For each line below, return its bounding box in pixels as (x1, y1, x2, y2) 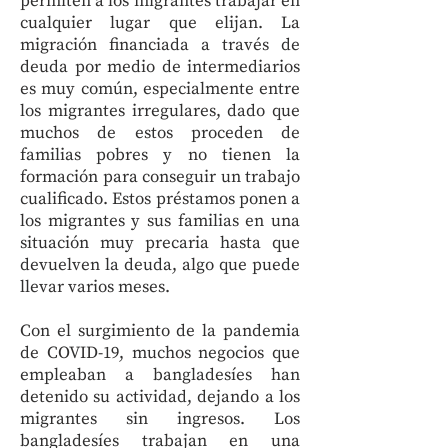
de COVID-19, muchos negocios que (20, 342, 300, 364)
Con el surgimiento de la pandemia (20, 320, 300, 342)
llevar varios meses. (20, 276, 170, 298)
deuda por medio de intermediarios (20, 56, 300, 78)
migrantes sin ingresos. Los (20, 408, 300, 430)
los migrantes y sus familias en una (20, 210, 300, 232)
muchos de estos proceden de (20, 122, 300, 144)
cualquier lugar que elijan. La (20, 12, 300, 34)
